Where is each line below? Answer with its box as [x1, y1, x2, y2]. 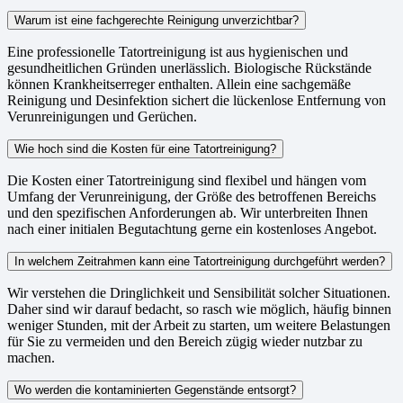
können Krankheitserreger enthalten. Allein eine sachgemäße [7, 76, 351, 92]
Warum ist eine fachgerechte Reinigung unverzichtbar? [14, 13, 299, 27]
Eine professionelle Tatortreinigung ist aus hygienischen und [7, 43, 348, 59]
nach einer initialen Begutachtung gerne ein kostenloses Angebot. [7, 220, 377, 237]
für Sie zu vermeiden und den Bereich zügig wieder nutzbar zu [7, 333, 363, 349]
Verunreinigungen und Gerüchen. [7, 108, 197, 124]
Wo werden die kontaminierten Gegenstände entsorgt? [14, 382, 296, 397]
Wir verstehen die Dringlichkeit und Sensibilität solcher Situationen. [7, 284, 390, 300]
